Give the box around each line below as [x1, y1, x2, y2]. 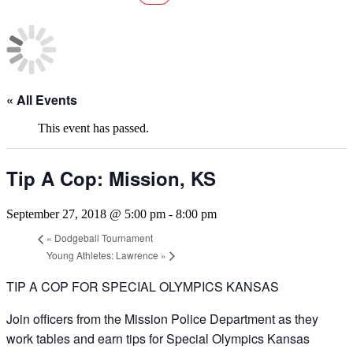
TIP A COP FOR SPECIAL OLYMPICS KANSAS [6, 277, 279, 296]
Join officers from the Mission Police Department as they [6, 310, 318, 329]
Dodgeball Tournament [52, 231, 153, 245]
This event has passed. [38, 121, 149, 135]
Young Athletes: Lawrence [46, 247, 161, 262]
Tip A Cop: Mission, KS [6, 164, 216, 191]
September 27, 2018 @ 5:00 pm [6, 206, 165, 221]
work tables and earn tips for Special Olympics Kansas [6, 329, 310, 348]
